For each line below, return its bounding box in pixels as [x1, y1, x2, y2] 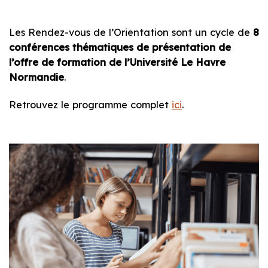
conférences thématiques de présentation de [9, 41, 231, 54]
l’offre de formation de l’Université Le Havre [9, 56, 226, 69]
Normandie [9, 71, 64, 84]
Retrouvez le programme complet [9, 99, 172, 111]
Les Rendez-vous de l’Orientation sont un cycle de [9, 26, 253, 39]
